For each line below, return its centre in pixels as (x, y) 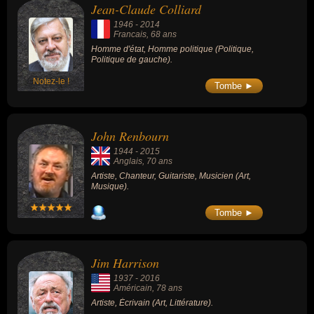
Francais (130, 35)
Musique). (110, 187)
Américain (133, 288)
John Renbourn (130, 136)
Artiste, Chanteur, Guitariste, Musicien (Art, (171, 176)
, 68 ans (162, 35)
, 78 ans (167, 288)
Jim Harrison (125, 262)
